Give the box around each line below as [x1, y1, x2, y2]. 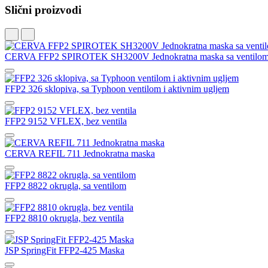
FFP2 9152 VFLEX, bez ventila [5, 116, 127, 127]
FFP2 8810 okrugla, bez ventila [5, 213, 124, 224]
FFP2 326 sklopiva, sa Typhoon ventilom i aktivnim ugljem [5, 84, 229, 95]
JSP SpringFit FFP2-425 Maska [5, 245, 124, 256]
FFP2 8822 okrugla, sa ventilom [5, 181, 126, 191]
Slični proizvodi [5, 4, 81, 17]
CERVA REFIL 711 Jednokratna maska [5, 148, 155, 159]
